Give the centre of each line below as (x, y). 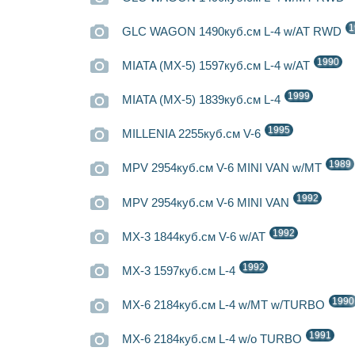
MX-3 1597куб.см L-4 (181, 271)
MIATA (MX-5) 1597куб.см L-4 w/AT (218, 66)
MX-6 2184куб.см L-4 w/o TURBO (214, 340)
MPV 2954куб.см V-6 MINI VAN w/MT (224, 168)
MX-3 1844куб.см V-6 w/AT (196, 237)
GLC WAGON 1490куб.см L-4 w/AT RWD (234, 31)
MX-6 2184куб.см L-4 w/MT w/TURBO (225, 305)
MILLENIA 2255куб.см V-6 (193, 134)
